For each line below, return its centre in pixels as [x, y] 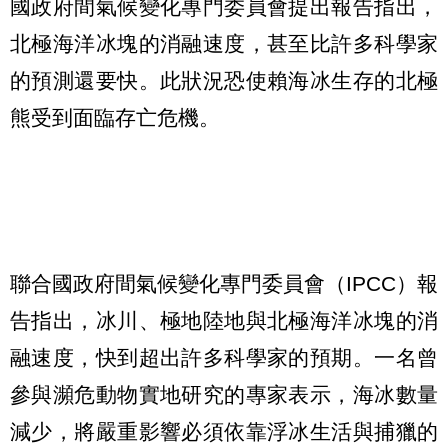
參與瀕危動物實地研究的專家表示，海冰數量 [224, 395]
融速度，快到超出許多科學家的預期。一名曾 [224, 358]
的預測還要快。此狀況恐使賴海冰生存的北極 [224, 80]
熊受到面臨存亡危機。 [115, 117]
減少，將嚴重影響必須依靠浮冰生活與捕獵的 [224, 432]
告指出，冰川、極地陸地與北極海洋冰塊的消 [224, 321]
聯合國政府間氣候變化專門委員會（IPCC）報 [224, 284]
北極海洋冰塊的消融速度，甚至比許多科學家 [224, 43]
